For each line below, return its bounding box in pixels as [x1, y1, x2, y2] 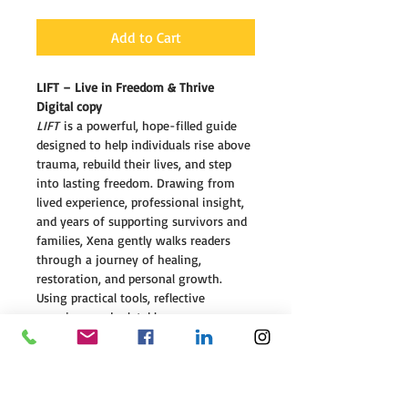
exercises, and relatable [36, 309, 167, 324]
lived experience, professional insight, [36, 194, 248, 209]
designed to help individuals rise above [36, 137, 254, 152]
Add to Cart [110, 28, 181, 46]
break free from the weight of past [36, 347, 233, 362]
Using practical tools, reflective [36, 290, 209, 305]
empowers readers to [104, 328, 229, 343]
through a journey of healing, [36, 251, 205, 267]
